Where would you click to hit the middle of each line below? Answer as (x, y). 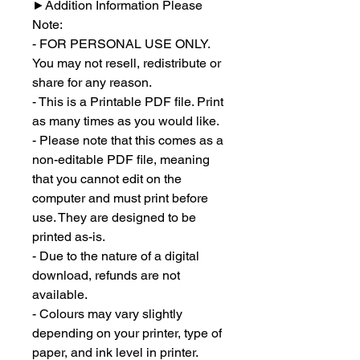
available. (60, 294)
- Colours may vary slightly (107, 313)
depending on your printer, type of (127, 333)
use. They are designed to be (114, 217)
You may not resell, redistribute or (127, 63)
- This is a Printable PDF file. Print (128, 101)
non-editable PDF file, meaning (121, 159)
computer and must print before (120, 198)
